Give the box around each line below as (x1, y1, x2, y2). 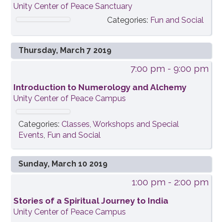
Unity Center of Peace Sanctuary (13, 1, 133, 11)
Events (18, 130, 44, 140)
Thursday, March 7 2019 (18, 46, 112, 55)
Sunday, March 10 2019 (18, 159, 108, 169)
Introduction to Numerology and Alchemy (13, 82, 187, 93)
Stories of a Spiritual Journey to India (13, 196, 169, 206)
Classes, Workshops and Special (61, 119, 179, 129)
